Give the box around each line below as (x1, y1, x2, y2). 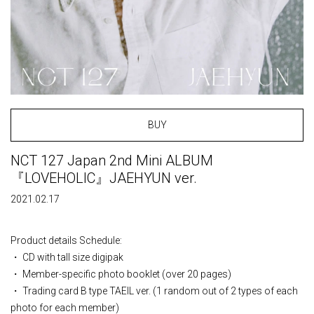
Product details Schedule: (11, 235, 122, 247)
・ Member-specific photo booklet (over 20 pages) (11, 268, 231, 280)
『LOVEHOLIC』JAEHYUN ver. (11, 170, 197, 187)
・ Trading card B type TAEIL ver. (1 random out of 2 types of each (11, 285, 298, 297)
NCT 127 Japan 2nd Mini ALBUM (11, 152, 213, 170)
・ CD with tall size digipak (11, 252, 123, 264)
